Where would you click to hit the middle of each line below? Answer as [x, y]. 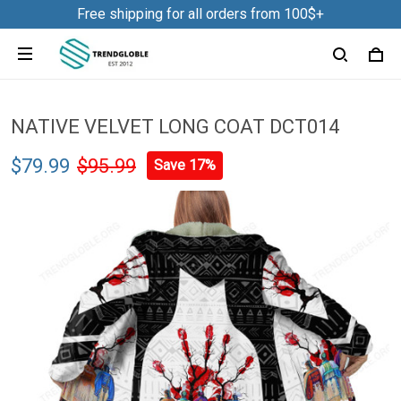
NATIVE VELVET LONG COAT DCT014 [175, 127]
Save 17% [185, 165]
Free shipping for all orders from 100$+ [200, 14]
